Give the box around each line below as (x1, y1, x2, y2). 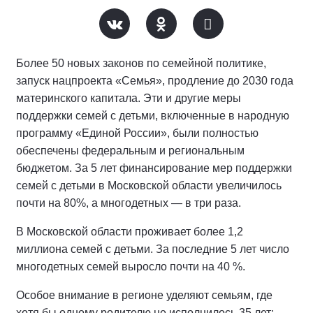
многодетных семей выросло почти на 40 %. (16, 260, 245, 272)
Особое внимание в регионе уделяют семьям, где (16, 289, 272, 301)
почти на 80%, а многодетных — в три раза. (16, 196, 241, 209)
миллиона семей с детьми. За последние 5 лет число (16, 242, 289, 255)
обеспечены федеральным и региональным (16, 144, 245, 156)
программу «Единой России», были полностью (16, 126, 259, 139)
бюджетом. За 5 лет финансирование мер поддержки (16, 161, 292, 174)
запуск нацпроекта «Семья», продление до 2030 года (16, 74, 293, 87)
